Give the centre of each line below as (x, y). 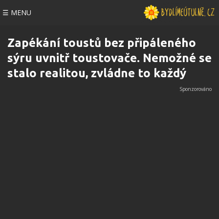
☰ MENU (17, 12)
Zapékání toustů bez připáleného (102, 43)
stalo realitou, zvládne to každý (97, 73)
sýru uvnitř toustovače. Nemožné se (109, 58)
